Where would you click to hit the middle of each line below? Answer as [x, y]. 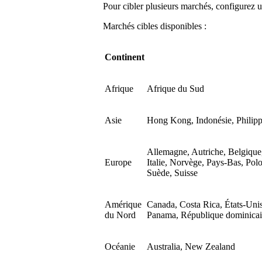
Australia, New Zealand [191, 246]
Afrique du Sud [175, 88]
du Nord [120, 215]
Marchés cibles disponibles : [155, 26]
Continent [125, 57]
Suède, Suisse [172, 173]
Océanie [120, 246]
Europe [118, 162]
